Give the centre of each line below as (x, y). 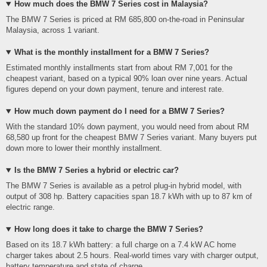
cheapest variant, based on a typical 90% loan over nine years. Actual (127, 79)
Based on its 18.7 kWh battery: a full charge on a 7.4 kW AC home (121, 245)
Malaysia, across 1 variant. (53, 30)
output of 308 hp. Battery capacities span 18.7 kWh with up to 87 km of (129, 197)
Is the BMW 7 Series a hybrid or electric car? (96, 170)
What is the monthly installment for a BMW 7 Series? (111, 52)
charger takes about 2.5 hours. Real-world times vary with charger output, (132, 256)
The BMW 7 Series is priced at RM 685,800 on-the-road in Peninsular (125, 20)
